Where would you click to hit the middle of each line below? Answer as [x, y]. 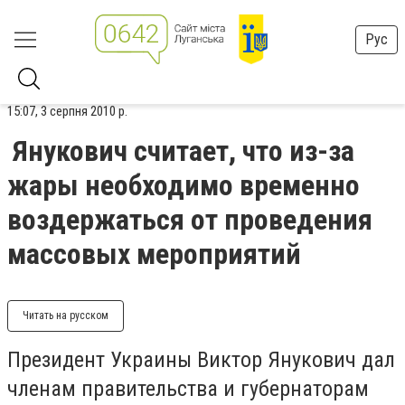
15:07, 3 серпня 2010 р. [67, 111]
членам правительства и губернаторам [188, 389]
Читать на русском [66, 316]
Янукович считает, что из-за [184, 151]
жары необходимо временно [184, 185]
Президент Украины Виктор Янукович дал [201, 360]
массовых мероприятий [154, 254]
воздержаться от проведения [190, 220]
